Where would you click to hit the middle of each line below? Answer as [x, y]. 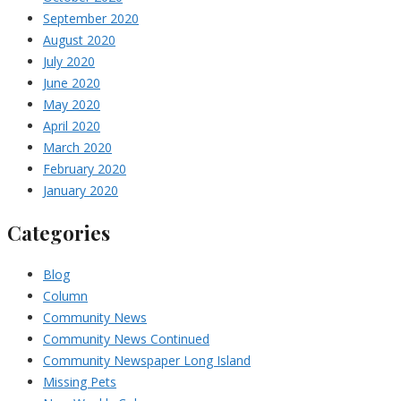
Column [65, 296]
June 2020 [72, 83]
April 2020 [72, 126]
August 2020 [79, 40]
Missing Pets [80, 382]
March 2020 [77, 148]
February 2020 [85, 169]
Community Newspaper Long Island [147, 361]
